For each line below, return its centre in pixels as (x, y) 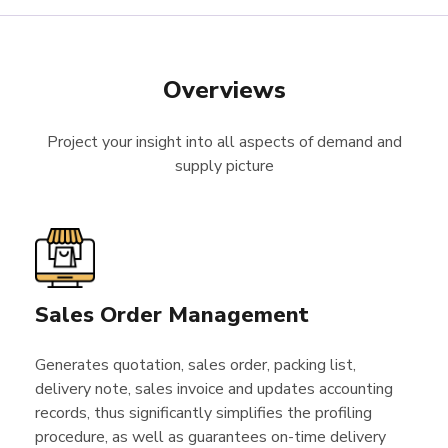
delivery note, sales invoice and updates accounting (214, 389)
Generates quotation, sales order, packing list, (195, 365)
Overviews (224, 90)
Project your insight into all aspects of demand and (224, 142)
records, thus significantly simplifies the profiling (203, 413)
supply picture (224, 166)
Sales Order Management (172, 315)
